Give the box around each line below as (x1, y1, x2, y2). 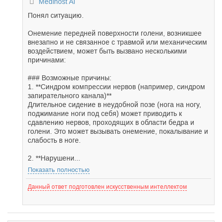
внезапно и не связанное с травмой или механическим (28, 38, 207, 46)
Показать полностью (28, 166, 90, 173)
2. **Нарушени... (28, 154, 80, 162)
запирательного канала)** (28, 92, 111, 100)
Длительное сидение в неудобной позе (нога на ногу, (28, 101, 201, 109)
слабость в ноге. (28, 136, 81, 144)
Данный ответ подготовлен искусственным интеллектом (28, 183, 187, 190)
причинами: (28, 56, 66, 64)
